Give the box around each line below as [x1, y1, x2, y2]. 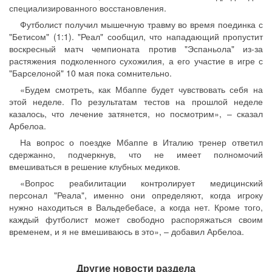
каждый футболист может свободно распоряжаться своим [9, 213, 263, 225]
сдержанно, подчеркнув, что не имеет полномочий [9, 148, 263, 160]
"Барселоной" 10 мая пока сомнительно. [9, 67, 172, 79]
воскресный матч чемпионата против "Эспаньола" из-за [9, 42, 263, 55]
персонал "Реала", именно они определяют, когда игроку [9, 189, 263, 201]
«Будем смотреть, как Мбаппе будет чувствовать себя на [20, 83, 263, 95]
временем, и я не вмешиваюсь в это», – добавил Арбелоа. [9, 225, 244, 237]
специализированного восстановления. [9, 2, 166, 14]
